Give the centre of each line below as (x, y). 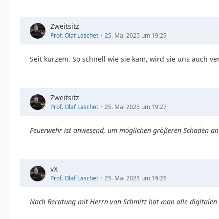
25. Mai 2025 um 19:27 (136, 107)
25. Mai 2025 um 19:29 (136, 35)
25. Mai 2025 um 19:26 (136, 178)
